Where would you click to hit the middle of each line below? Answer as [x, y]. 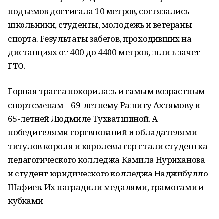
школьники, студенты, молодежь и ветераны [100, 25]
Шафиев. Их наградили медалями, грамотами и [106, 187]
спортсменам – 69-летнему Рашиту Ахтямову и [104, 105]
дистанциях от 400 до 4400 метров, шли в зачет [104, 52]
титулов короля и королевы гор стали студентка [108, 146]
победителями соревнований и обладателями [102, 132]
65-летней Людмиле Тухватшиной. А [83, 119]
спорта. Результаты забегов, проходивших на [100, 38]
